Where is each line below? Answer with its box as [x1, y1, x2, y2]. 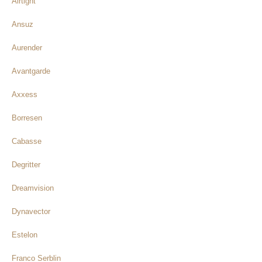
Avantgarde [12, 66, 50, 75]
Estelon [12, 230, 37, 239]
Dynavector [12, 206, 50, 216]
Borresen [12, 113, 42, 122]
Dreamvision [12, 183, 54, 192]
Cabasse [12, 136, 42, 146]
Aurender [12, 43, 42, 52]
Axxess [12, 89, 37, 99]
